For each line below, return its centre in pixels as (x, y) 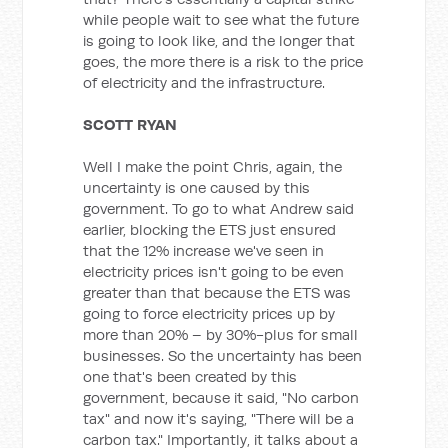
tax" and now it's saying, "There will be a (219, 418)
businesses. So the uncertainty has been (223, 355)
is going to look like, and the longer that (219, 40)
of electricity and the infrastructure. (204, 82)
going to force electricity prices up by (209, 313)
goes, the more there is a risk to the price (223, 61)
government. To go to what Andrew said (219, 208)
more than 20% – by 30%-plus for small (221, 334)
